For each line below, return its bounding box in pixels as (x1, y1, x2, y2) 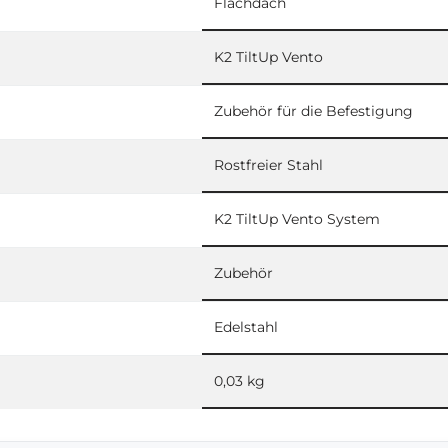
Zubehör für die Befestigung (214, 101, 413, 120)
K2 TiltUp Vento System (214, 209, 380, 228)
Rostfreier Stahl (214, 155, 323, 174)
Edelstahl (214, 317, 278, 336)
